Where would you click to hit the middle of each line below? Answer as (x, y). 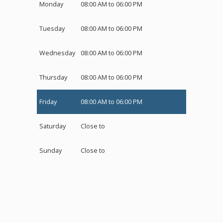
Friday (48, 102)
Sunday (51, 151)
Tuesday (52, 29)
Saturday (53, 126)
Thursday (53, 77)
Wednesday (57, 53)
